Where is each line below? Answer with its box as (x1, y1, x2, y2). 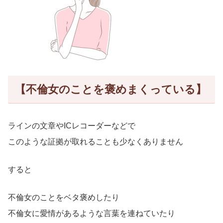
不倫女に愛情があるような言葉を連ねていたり (8, 209, 175, 218)
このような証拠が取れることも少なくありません (8, 137, 183, 146)
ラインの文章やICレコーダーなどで (8, 121, 135, 130)
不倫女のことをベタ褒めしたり (8, 193, 119, 202)
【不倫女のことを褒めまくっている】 (14, 83, 207, 96)
